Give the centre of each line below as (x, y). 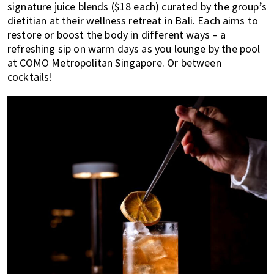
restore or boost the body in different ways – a (117, 34)
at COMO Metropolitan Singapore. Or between (114, 62)
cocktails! (30, 76)
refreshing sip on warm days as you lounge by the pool (134, 48)
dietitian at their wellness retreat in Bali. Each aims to (133, 20)
